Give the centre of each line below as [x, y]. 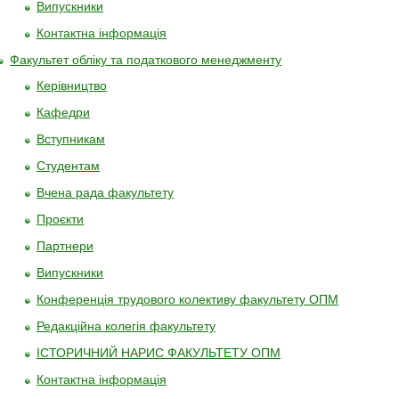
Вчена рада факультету [105, 192]
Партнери [65, 246]
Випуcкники [70, 273]
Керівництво [72, 85]
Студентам [68, 166]
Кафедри [63, 112]
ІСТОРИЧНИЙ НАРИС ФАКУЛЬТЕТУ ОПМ [159, 353]
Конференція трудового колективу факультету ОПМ [187, 299]
